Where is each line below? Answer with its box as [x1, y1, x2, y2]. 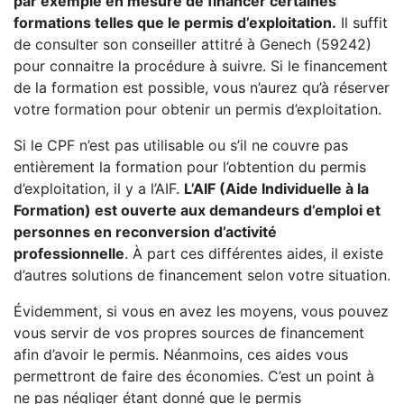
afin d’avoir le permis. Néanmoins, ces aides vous [14, 345, 348, 363]
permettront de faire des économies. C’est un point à [14, 367, 374, 385]
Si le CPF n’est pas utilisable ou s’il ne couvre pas [14, 136, 348, 154]
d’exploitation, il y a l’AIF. [14, 179, 184, 197]
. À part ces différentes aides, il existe [124, 244, 383, 262]
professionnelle [14, 244, 124, 262]
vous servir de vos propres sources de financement [14, 324, 364, 342]
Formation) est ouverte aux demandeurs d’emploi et [14, 201, 381, 219]
